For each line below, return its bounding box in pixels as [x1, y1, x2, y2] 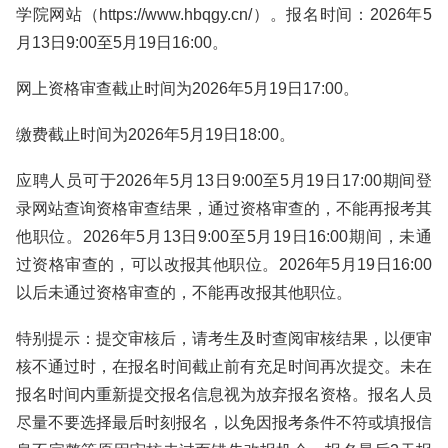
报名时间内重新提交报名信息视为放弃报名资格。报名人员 [16, 386, 432, 403]
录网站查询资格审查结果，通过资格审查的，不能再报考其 [16, 200, 432, 217]
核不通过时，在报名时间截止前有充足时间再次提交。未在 [16, 358, 432, 375]
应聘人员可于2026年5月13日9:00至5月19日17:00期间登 [16, 172, 432, 189]
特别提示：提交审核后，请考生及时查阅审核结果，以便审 [16, 330, 432, 347]
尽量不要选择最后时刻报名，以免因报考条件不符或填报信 [16, 414, 432, 431]
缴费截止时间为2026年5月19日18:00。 [16, 126, 295, 143]
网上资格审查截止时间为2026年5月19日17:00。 [16, 80, 359, 97]
